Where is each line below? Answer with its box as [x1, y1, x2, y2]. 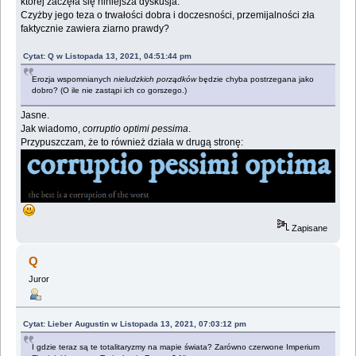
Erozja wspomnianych [32, 75, 114, 84]
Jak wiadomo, [21, 123, 83, 135]
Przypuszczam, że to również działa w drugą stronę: [21, 137, 244, 149]
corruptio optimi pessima [83, 123, 189, 135]
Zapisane [289, 223, 328, 234]
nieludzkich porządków [114, 75, 197, 84]
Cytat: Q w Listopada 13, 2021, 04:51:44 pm [23, 52, 192, 61]
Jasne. [21, 110, 50, 122]
